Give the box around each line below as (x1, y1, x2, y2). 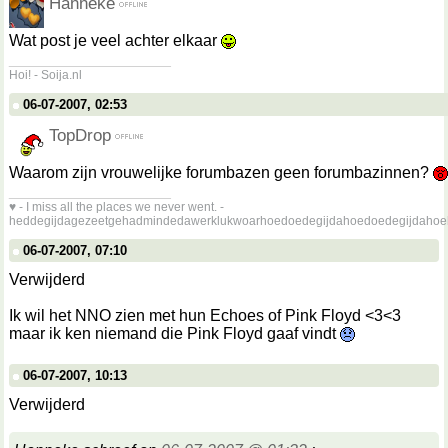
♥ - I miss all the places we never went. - (9, 200, 224, 214)
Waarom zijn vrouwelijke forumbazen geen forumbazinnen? (9, 164, 433, 181)
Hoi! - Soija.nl (9, 68, 82, 82)
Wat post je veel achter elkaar (9, 32, 221, 49)
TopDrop (49, 125, 111, 145)
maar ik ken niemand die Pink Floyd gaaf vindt (9, 325, 340, 342)
